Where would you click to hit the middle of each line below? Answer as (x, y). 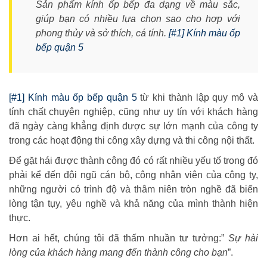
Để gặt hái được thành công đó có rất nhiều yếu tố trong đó (133, 161)
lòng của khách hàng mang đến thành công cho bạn (118, 253)
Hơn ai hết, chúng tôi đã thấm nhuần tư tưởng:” (119, 238)
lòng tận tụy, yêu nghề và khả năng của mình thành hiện (133, 204)
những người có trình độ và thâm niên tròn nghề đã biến (133, 190)
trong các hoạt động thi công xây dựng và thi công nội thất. (132, 141)
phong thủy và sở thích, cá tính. (102, 33)
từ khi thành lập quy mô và (198, 98)
